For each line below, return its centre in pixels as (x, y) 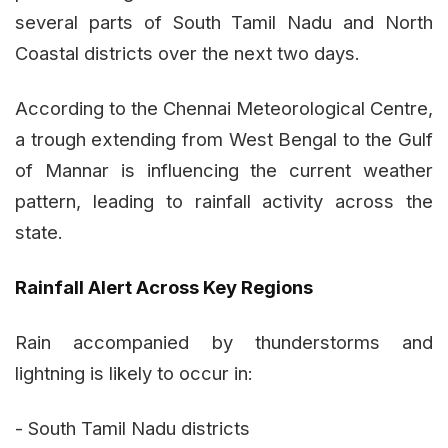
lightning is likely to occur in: (134, 372)
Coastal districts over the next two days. (187, 52)
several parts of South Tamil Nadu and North (224, 21)
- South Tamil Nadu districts (132, 427)
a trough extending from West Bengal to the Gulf (224, 138)
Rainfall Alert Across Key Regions (164, 286)
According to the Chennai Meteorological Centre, (224, 107)
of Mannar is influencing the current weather (224, 169)
